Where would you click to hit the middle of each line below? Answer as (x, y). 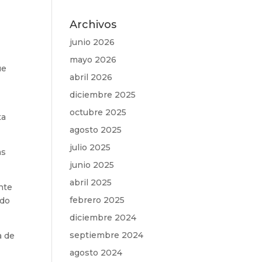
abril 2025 (91, 182)
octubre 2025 (98, 112)
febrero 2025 (97, 200)
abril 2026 (91, 77)
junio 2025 (92, 165)
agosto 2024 (96, 253)
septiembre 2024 (107, 235)
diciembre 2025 (103, 95)
